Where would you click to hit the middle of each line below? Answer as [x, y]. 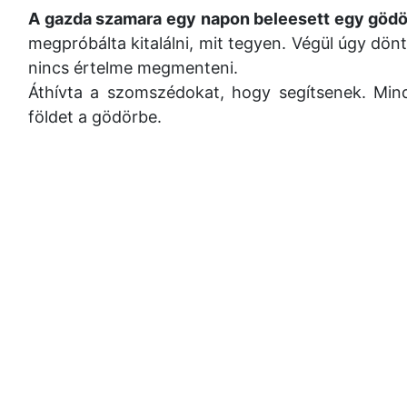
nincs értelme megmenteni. [133, 68]
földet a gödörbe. [95, 117]
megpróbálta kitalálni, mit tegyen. [160, 43]
